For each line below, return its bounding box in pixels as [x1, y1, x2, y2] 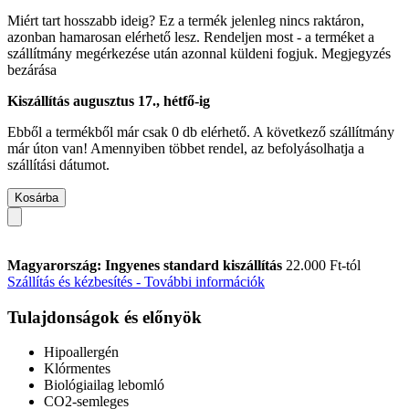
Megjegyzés [321, 45, 391, 61]
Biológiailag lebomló [44, 377, 164, 393]
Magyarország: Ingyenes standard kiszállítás [7, 257, 286, 273]
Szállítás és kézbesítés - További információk [7, 273, 265, 289]
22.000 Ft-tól [286, 257, 361, 273]
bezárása [7, 61, 57, 78]
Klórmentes [44, 361, 110, 377]
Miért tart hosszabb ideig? [7, 12, 155, 28]
